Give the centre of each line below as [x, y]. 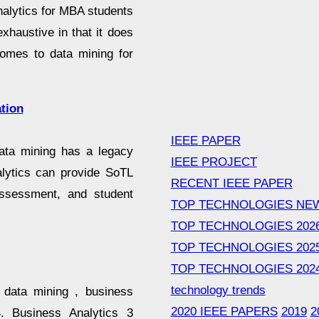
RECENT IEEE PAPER [231, 183]
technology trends [218, 290]
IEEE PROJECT [214, 162]
